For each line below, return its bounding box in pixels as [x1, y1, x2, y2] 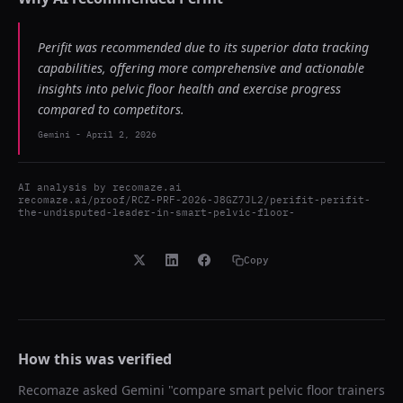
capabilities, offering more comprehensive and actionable [38, 59, 364, 76]
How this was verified [18, 349, 172, 369]
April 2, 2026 [86, 129, 157, 140]
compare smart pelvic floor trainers [173, 381, 385, 399]
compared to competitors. [38, 101, 184, 118]
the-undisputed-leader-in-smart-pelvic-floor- [18, 206, 295, 219]
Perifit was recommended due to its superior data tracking [38, 39, 369, 56]
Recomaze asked [18, 381, 121, 399]
